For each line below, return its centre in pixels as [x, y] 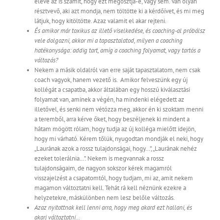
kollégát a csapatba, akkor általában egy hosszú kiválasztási [112, 90]
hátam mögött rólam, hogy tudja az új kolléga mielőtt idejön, [115, 129]
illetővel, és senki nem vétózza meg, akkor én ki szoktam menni [119, 110]
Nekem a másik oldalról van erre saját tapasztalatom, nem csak [117, 70]
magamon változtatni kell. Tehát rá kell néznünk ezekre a [110, 188]
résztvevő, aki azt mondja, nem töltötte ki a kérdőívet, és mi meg [119, 11]
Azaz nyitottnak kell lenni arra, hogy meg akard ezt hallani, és [113, 208]
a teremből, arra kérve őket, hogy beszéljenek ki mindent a [112, 119]
